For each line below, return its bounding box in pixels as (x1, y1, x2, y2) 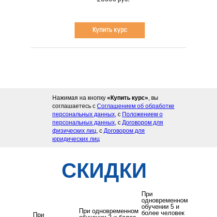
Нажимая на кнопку (52, 94, 107, 102)
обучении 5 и (141, 203, 179, 211)
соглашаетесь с (52, 103, 97, 110)
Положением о (122, 111, 163, 118)
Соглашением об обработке (97, 103, 174, 110)
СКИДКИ (61, 159, 147, 183)
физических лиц (52, 127, 96, 135)
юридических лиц (52, 136, 100, 143)
